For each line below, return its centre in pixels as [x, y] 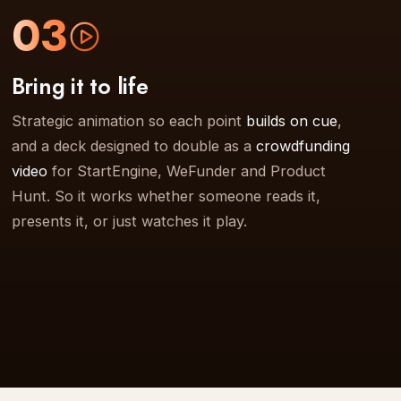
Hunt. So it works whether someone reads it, [166, 196]
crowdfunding [303, 145]
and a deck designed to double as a [133, 145]
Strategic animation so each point [128, 120]
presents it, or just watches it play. [129, 221]
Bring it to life [80, 85]
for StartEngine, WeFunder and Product [186, 171]
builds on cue [291, 120]
